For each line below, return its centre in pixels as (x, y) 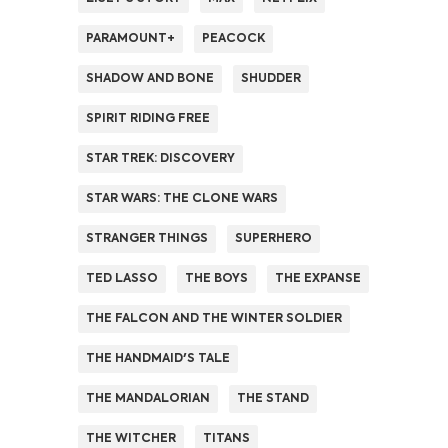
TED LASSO (122, 279)
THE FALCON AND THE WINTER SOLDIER (214, 319)
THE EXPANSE (318, 279)
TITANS (226, 439)
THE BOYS (216, 279)
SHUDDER (271, 79)
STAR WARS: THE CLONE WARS (182, 199)
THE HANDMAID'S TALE (158, 359)
